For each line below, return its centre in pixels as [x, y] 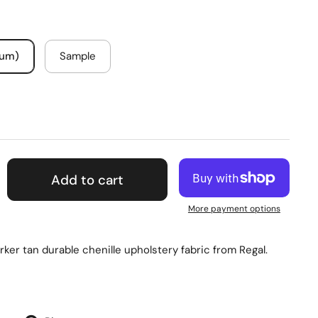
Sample [78, 56]
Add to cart [87, 180]
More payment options [234, 209]
